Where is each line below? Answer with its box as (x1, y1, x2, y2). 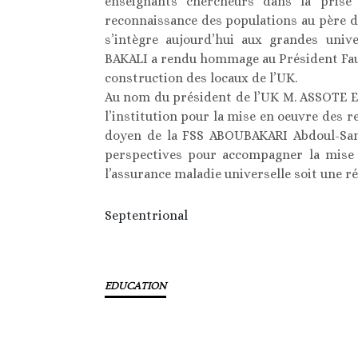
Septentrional (104, 208, 188, 224)
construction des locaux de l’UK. (104, 70, 297, 86)
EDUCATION (104, 280, 166, 292)
